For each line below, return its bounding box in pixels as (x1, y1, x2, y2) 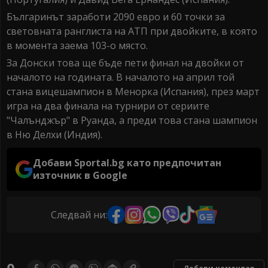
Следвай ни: (51, 208, 108, 221)
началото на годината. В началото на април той (7, 71, 234, 84)
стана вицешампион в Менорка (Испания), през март (7, 85, 260, 99)
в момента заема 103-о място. (7, 39, 148, 53)
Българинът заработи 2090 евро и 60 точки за (7, 10, 225, 24)
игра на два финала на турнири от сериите (7, 99, 209, 113)
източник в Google (33, 169, 128, 182)
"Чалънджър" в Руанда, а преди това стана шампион (7, 114, 257, 127)
